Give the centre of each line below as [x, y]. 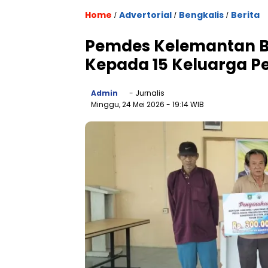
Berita [245, 15]
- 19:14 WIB [185, 104]
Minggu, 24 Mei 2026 [129, 104]
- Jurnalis [146, 93]
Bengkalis [201, 15]
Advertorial [145, 15]
